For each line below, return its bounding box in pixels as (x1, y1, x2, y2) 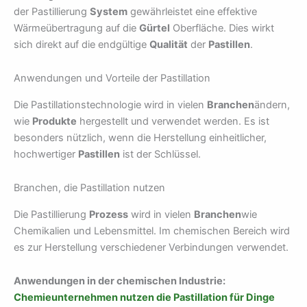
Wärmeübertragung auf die (14, 21, 139, 34)
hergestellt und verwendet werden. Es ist (77, 114, 269, 127)
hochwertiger (14, 147, 78, 160)
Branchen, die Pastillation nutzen (14, 182, 165, 195)
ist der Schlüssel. (120, 147, 201, 160)
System (90, 5, 127, 18)
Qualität (149, 38, 188, 51)
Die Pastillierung (14, 208, 89, 221)
